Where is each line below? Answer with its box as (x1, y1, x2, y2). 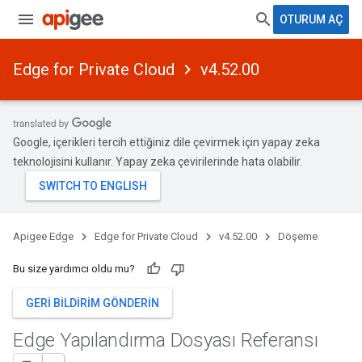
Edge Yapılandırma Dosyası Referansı (13, 329, 318, 351)
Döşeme (278, 230, 318, 242)
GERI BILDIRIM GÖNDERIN (26, 297, 159, 309)
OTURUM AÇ (280, 13, 343, 26)
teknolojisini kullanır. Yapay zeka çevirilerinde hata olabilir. (13, 155, 302, 168)
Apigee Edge (13, 230, 74, 242)
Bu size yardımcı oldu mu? (13, 263, 135, 275)
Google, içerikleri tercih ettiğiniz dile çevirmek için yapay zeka (13, 136, 320, 149)
